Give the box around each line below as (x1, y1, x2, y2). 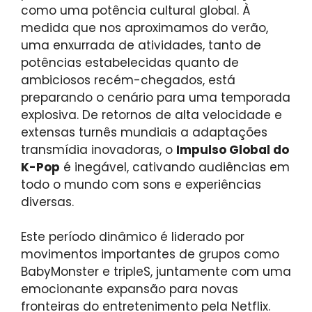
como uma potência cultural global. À (21, 1, 251, 19)
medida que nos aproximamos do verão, (21, 19, 268, 36)
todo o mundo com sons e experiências (21, 175, 261, 193)
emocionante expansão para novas (21, 281, 238, 298)
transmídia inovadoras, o (21, 141, 176, 158)
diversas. (21, 193, 74, 210)
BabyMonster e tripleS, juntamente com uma (21, 263, 291, 281)
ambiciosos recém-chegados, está (21, 71, 235, 88)
